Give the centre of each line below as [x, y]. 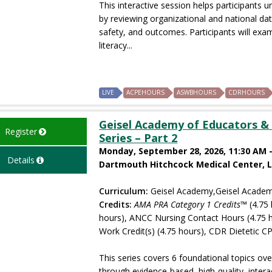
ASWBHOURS [197, 92]
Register [21, 131]
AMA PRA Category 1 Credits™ [191, 204]
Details [21, 160]
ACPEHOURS [146, 92]
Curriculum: [124, 191]
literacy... [116, 45]
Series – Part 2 [138, 138]
